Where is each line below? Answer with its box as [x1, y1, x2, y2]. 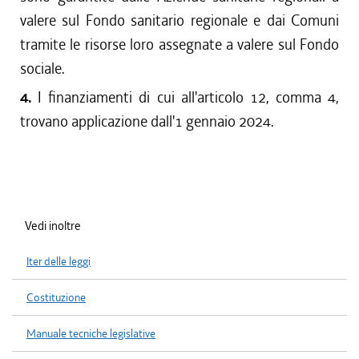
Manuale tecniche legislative [26, 326, 155, 341]
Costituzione [26, 290, 86, 305]
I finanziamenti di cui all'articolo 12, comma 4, [38, 87, 339, 107]
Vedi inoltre [25, 218, 81, 234]
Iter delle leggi [26, 254, 91, 269]
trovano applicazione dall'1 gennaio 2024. [20, 111, 274, 131]
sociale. [20, 58, 65, 79]
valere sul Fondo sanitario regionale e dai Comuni [20, 10, 339, 30]
